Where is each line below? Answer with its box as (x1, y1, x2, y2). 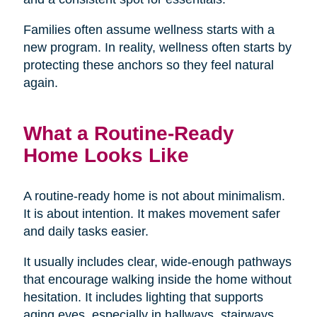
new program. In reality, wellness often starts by (23, 40, 292, 54)
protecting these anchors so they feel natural (23, 57, 274, 72)
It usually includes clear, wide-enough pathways (23, 254, 292, 269)
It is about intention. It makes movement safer (23, 206, 280, 221)
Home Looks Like (23, 143, 189, 166)
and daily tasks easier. (23, 224, 149, 238)
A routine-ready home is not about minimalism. (23, 188, 285, 203)
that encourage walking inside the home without (23, 272, 292, 287)
